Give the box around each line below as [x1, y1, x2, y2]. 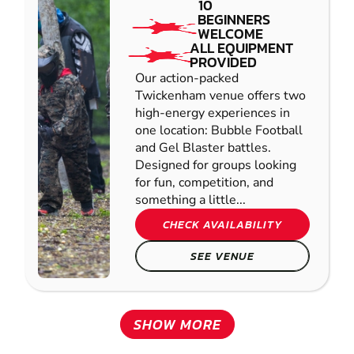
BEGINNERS [198, 9, 271, 31]
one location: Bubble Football [135, 122, 303, 140]
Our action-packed [135, 70, 239, 88]
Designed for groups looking [135, 156, 296, 175]
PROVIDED [190, 51, 258, 73]
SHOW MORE [133, 314, 221, 336]
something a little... [135, 191, 246, 209]
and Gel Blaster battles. [135, 139, 271, 157]
